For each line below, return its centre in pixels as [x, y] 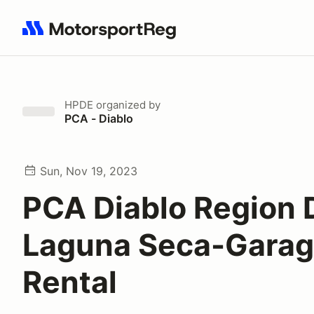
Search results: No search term [103, 36]
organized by [127, 105]
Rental [70, 282]
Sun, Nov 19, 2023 [89, 171]
